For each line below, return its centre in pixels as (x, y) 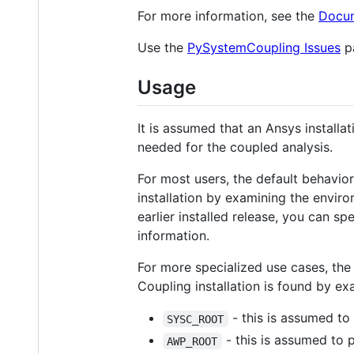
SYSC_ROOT (196, 319)
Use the (162, 48)
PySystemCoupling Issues (264, 48)
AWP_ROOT (192, 341)
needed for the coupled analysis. (235, 147)
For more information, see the (228, 16)
